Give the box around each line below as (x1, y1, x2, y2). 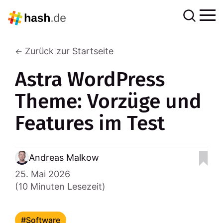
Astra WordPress (15, 67, 165, 92)
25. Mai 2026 (15, 168, 71, 179)
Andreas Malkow (29, 152, 100, 163)
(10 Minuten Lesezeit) (15, 181, 106, 192)
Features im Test (15, 111, 165, 136)
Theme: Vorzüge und (15, 89, 202, 114)
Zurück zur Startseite (25, 46, 114, 56)
